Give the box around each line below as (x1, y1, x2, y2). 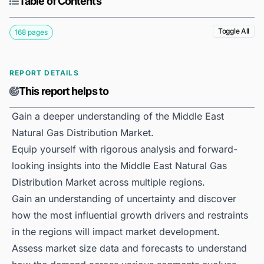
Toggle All (218, 27, 249, 36)
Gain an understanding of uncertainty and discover (12, 193, 236, 205)
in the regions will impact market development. (12, 226, 220, 238)
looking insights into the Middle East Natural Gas (12, 160, 227, 172)
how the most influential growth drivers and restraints (12, 209, 248, 222)
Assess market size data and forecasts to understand (12, 242, 247, 255)
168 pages (15, 28, 48, 37)
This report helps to (19, 85, 108, 98)
